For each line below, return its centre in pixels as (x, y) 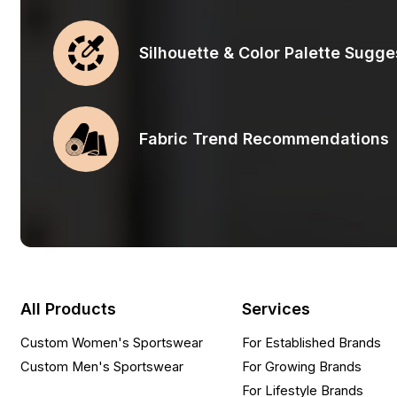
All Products (69, 308)
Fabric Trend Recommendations (265, 138)
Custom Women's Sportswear (112, 343)
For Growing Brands (301, 366)
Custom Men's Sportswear (102, 366)
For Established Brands (311, 343)
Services (276, 308)
